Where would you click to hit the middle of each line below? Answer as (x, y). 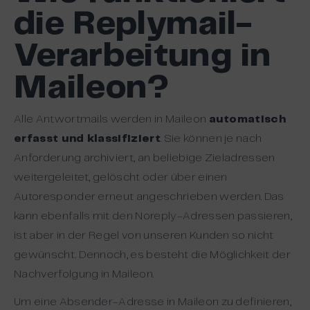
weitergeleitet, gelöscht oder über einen (121, 177)
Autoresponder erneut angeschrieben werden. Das (149, 197)
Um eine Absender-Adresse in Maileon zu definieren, (153, 302)
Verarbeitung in (143, 57)
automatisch (247, 119)
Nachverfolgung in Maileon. (84, 274)
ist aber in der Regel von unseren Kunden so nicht (144, 236)
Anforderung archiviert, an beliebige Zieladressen (145, 158)
